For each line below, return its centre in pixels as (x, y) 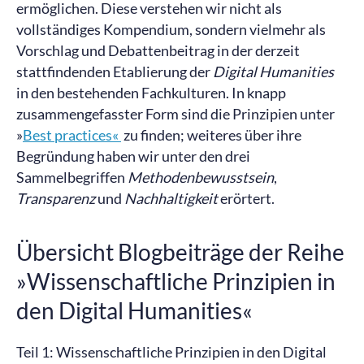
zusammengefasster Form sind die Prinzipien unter (175, 114)
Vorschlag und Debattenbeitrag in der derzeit (158, 50)
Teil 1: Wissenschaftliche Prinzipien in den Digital (171, 352)
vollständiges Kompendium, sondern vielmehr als (171, 29)
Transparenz (57, 198)
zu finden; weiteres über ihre (211, 135)
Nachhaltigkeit (172, 198)
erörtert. (247, 198)
